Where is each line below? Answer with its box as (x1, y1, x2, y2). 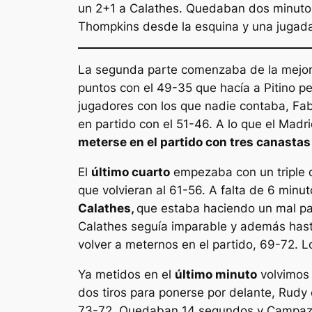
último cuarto (91, 164, 170, 179)
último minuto (175, 267, 257, 281)
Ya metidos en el (78, 267, 175, 281)
